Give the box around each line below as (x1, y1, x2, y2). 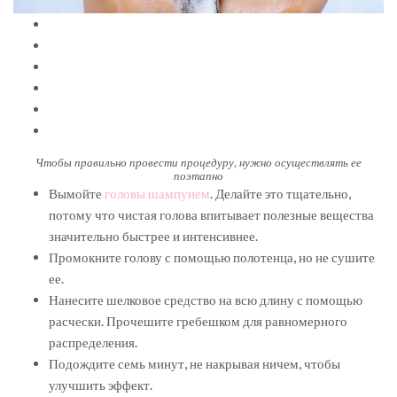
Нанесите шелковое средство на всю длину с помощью (49, 291, 362, 307)
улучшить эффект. (49, 376, 152, 393)
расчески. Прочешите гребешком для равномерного (49, 312, 347, 329)
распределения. (49, 333, 137, 350)
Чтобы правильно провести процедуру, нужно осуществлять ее (35, 154, 362, 169)
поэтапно (174, 167, 223, 183)
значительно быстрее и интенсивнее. (49, 227, 258, 244)
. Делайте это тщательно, (210, 184, 351, 201)
